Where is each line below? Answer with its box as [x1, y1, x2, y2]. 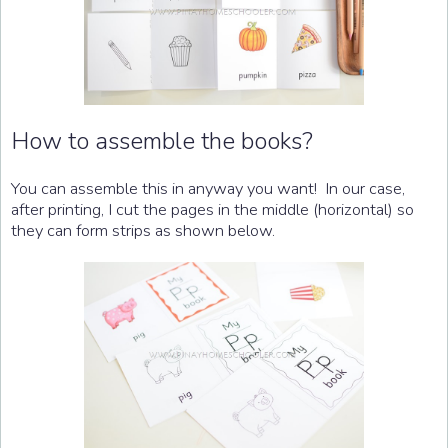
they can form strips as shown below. [11, 218, 275, 242]
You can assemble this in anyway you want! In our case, [11, 176, 405, 200]
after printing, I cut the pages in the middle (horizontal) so [11, 197, 414, 221]
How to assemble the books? [11, 124, 313, 157]
